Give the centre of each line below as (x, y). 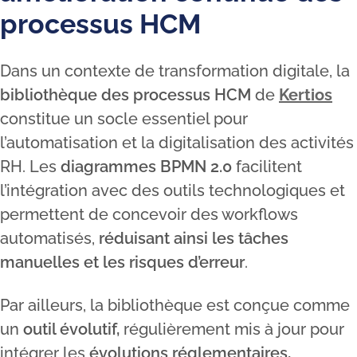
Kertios (306, 95)
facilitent (269, 167)
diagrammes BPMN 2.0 (148, 167)
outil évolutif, (71, 329)
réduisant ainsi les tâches (194, 238)
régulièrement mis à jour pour (232, 329)
